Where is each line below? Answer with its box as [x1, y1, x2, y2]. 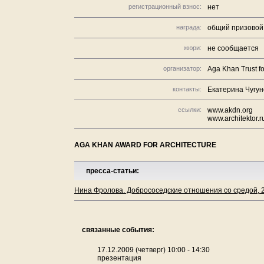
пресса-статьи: [86, 167, 139, 175]
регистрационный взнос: [128, 3, 202, 10]
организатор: [163, 65, 202, 72]
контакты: [173, 85, 202, 93]
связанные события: [82, 226, 154, 234]
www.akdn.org [207, 106, 253, 114]
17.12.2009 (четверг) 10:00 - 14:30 [97, 246, 210, 254]
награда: [176, 24, 202, 31]
